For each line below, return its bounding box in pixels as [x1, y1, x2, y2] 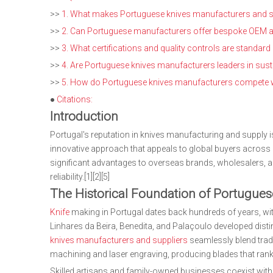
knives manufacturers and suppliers [50, 235, 188, 245]
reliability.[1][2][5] [50, 172, 110, 182]
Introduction [50, 109, 118, 124]
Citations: [57, 94, 93, 104]
